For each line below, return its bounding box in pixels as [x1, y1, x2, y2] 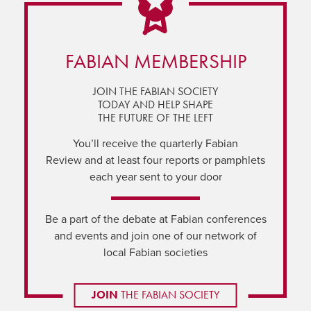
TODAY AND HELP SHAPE [98, 96, 213, 112]
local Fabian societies [103, 245, 208, 260]
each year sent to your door [89, 169, 222, 184]
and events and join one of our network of [54, 228, 257, 243]
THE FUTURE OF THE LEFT [98, 110, 213, 125]
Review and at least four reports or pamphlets [46, 153, 265, 167]
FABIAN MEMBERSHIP [65, 48, 246, 74]
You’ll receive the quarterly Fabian [73, 136, 238, 151]
